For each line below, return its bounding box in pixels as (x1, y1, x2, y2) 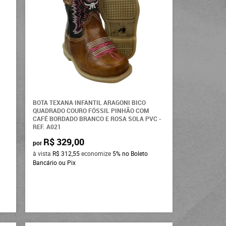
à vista (33, 149, 53, 158)
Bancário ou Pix (33, 158, 76, 167)
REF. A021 (33, 123, 62, 131)
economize (80, 149, 113, 158)
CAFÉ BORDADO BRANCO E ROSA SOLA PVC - (33, 115, 162, 123)
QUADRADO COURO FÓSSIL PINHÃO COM (33, 106, 149, 115)
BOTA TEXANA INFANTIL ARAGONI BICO (33, 98, 146, 107)
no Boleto (122, 149, 148, 158)
